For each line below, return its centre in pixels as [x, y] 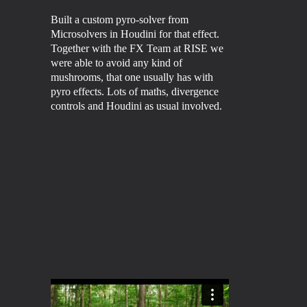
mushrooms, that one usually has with [132, 77]
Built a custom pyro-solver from [120, 20]
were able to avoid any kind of [116, 63]
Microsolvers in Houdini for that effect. [135, 34]
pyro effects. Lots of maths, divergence [135, 92]
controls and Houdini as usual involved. [136, 106]
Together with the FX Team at [117, 49]
